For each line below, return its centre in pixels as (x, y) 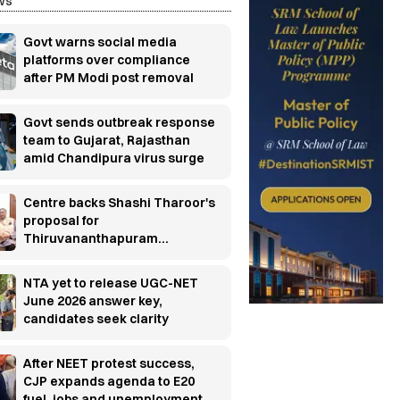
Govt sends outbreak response (119, 122)
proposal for (61, 220)
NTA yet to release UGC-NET (110, 283)
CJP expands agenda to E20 (108, 381)
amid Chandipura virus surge (113, 158)
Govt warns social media (100, 42)
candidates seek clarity (96, 318)
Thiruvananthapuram (90, 238)
